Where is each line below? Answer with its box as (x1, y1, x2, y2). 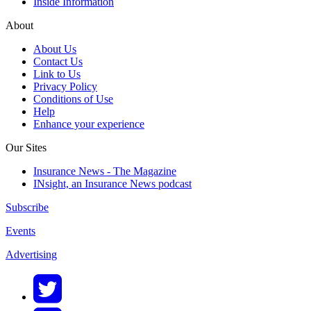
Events (6, 225, 35, 237)
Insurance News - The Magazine (33, 165, 176, 178)
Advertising (6, 249, 57, 261)
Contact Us (33, 56, 83, 68)
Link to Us (33, 68, 81, 81)
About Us (33, 43, 76, 56)
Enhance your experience (33, 118, 144, 131)
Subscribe (6, 201, 49, 214)
